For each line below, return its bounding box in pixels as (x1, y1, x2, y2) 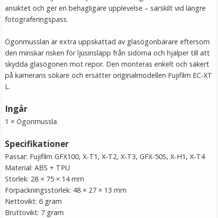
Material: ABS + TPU (5, 163, 70, 172)
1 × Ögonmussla (5, 117, 57, 126)
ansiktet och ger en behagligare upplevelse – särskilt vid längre (5, 3, 206, 13)
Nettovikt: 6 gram (5, 197, 62, 206)
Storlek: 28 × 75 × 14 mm (5, 174, 84, 183)
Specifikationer (5, 138, 69, 149)
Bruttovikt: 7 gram (5, 208, 64, 217)
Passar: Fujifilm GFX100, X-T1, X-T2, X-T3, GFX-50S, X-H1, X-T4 (5, 152, 205, 161)
